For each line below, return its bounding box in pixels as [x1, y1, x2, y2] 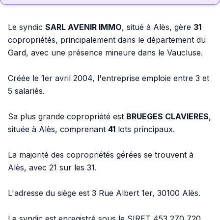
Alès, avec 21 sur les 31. [8, 163, 97, 172]
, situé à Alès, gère [122, 22, 193, 32]
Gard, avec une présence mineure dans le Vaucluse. [8, 48, 203, 57]
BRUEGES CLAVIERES [126, 111, 209, 121]
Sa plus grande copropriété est [8, 111, 126, 121]
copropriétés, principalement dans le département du [8, 35, 206, 45]
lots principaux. [115, 124, 175, 134]
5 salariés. [8, 86, 45, 96]
